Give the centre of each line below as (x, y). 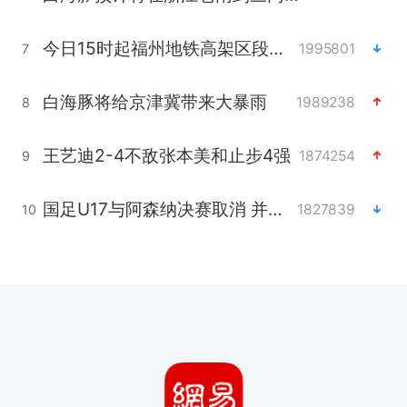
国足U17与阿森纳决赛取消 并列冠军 (275, 209)
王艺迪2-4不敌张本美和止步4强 (166, 156)
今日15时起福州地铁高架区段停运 (276, 49)
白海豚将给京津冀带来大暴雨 (154, 102)
